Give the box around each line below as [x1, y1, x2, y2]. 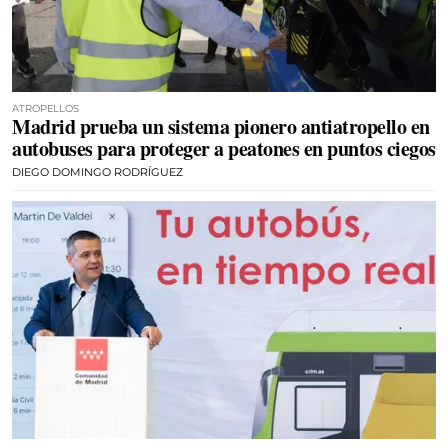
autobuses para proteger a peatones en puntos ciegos [12, 133, 436, 163]
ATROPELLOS [12, 101, 79, 115]
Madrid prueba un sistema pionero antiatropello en [12, 111, 430, 141]
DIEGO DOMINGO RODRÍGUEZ [12, 164, 183, 179]
